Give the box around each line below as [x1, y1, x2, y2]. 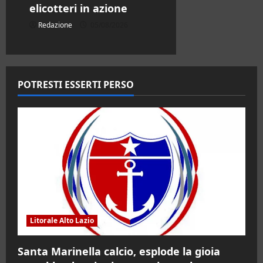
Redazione [38, 19, 72, 30]
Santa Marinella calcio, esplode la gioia [18, 244, 220, 259]
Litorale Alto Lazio [30, 215, 94, 226]
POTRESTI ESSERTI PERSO [18, 77, 134, 91]
